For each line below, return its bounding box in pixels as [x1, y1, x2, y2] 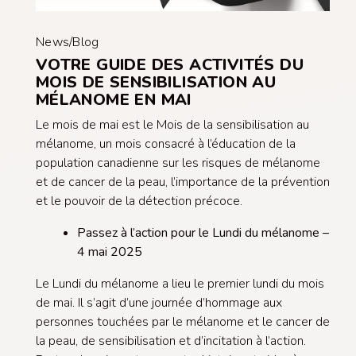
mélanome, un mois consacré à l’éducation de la [35, 134, 296, 153]
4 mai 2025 [76, 242, 142, 261]
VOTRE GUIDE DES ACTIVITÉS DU [35, 53, 304, 75]
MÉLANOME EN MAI [35, 88, 192, 110]
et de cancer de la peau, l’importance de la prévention [35, 172, 330, 191]
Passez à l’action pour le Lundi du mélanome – [76, 223, 329, 242]
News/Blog [35, 33, 99, 51]
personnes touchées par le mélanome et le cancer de [35, 312, 330, 331]
